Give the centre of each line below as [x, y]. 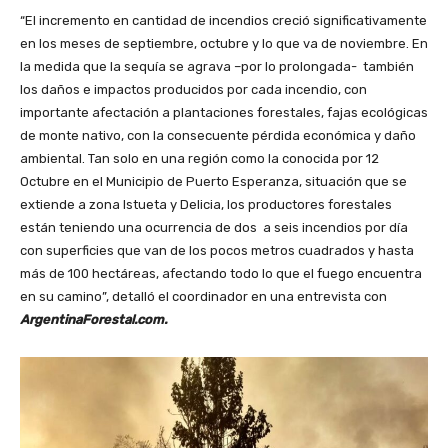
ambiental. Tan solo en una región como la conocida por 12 [199, 159]
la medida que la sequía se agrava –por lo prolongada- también [217, 67]
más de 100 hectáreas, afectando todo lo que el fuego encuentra [221, 274]
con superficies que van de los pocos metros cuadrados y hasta [217, 251]
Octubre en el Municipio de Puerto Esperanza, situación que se [213, 182]
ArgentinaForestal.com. [93, 320]
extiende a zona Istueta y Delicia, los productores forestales [206, 205]
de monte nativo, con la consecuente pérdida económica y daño [218, 136]
